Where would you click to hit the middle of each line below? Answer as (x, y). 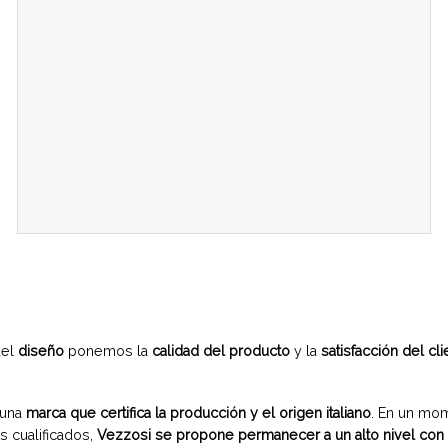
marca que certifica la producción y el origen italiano (198, 413)
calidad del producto (221, 350)
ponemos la (110, 350)
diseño (43, 350)
